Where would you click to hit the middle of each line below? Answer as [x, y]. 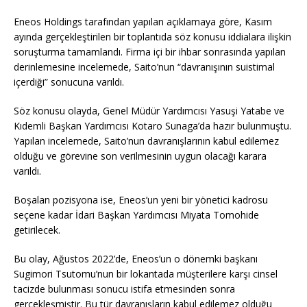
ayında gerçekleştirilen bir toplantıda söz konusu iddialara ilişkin [152, 37]
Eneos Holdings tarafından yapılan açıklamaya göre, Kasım [143, 22]
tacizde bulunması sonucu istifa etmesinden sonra [124, 289]
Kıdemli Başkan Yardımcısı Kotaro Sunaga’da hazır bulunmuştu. [152, 126]
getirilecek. [37, 230]
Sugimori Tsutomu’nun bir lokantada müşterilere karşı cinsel [146, 274]
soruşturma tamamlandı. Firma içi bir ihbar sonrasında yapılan [150, 52]
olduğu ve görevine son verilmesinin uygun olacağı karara [140, 156]
